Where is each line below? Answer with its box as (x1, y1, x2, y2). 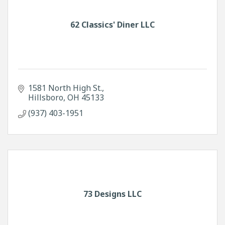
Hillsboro (28, 91, 63, 103)
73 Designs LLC (83, 188, 142, 199)
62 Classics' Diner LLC (70, 19, 155, 30)
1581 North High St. (28, 82, 102, 93)
